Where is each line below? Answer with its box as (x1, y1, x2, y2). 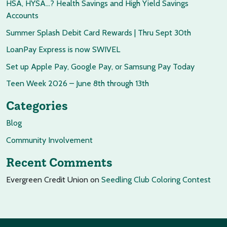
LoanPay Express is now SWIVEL (6, 45, 120, 55)
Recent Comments (6, 154, 112, 170)
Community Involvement (6, 135, 93, 145)
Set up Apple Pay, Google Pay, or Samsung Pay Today (6, 61, 195, 71)
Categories (6, 97, 68, 114)
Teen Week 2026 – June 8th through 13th (6, 79, 149, 89)
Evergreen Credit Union (6, 174, 88, 184)
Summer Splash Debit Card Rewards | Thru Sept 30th (6, 27, 191, 37)
